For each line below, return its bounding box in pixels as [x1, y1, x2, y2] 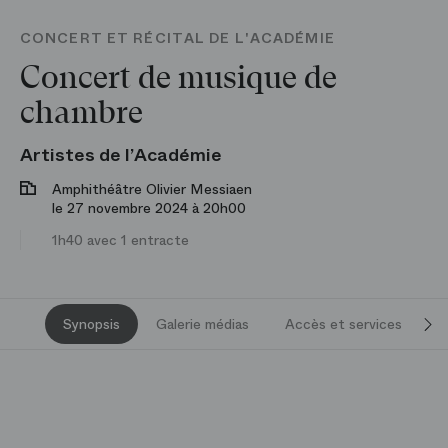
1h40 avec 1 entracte [52, 230, 189, 250]
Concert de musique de [20, 60, 337, 96]
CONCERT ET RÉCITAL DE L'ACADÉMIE [20, 28, 335, 48]
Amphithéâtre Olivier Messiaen [52, 179, 252, 199]
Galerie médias [156, 314, 249, 334]
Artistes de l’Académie [20, 142, 222, 168]
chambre [20, 95, 143, 131]
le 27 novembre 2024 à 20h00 [52, 198, 246, 218]
